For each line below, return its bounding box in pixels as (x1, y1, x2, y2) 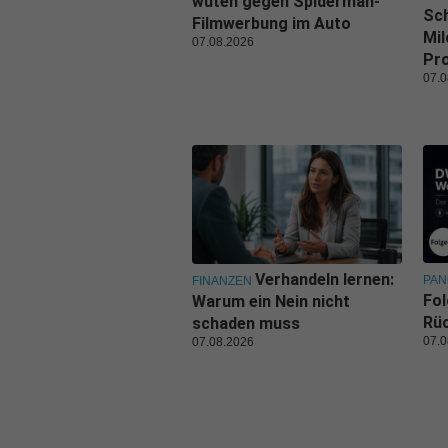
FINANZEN (192, 274, 252, 289)
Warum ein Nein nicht (192, 292, 350, 312)
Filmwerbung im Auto (192, 14, 351, 34)
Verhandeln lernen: (255, 270, 394, 290)
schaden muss (192, 314, 300, 334)
